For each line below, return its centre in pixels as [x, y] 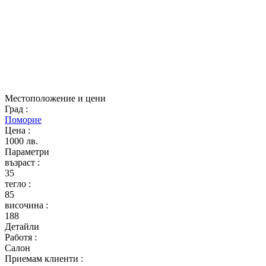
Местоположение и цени [55, 98]
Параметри [27, 152]
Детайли [22, 227]
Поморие [23, 120]
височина [25, 205]
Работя [20, 237]
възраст [21, 162]
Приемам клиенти [43, 259]
